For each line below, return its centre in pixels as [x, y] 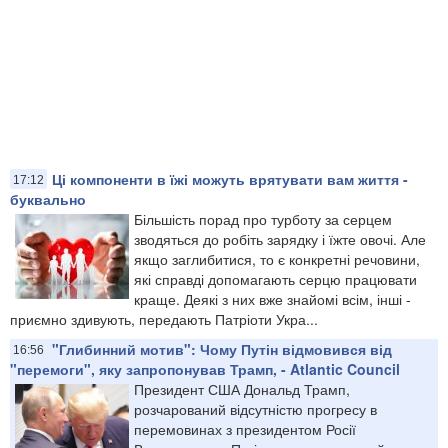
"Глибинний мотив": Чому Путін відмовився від [222, 348]
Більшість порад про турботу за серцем [263, 218]
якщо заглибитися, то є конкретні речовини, [277, 258]
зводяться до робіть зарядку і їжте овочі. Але [280, 238]
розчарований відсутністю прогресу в [255, 408]
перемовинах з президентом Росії [245, 428]
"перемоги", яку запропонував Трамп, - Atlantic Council [205, 368]
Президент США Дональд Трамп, [242, 388]
